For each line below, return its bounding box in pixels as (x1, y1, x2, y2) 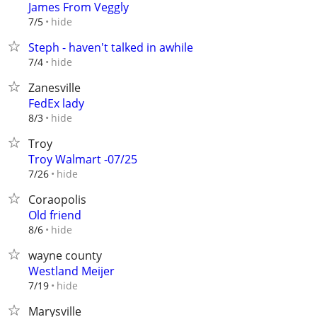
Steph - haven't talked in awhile (28, 40, 193, 55)
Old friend (28, 207, 81, 223)
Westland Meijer (28, 263, 115, 279)
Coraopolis (28, 192, 86, 207)
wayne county (28, 248, 102, 263)
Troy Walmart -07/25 (28, 151, 137, 167)
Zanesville (28, 80, 81, 96)
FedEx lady (28, 96, 84, 111)
